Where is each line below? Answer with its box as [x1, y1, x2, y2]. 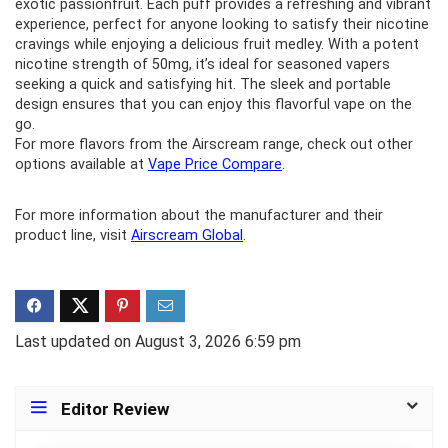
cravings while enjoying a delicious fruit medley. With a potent [15, 35, 419, 53]
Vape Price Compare [148, 155, 282, 173]
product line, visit [15, 226, 131, 244]
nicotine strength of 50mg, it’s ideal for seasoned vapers [15, 55, 390, 73]
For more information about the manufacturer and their [15, 206, 383, 224]
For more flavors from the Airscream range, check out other [15, 135, 413, 153]
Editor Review [61, 398, 170, 419]
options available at [15, 155, 148, 173]
